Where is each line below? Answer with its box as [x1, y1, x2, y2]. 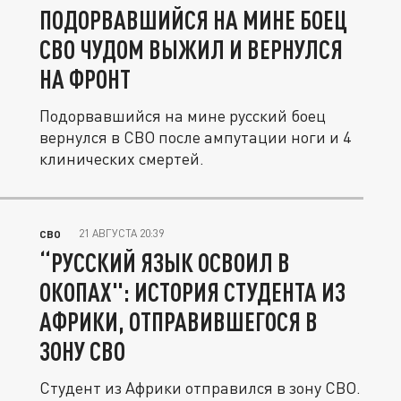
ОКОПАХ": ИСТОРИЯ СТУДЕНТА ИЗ [39, 277, 346, 308]
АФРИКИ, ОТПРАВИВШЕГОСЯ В [39, 306, 318, 337]
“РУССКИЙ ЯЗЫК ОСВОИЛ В [39, 247, 290, 278]
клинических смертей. [39, 149, 204, 169]
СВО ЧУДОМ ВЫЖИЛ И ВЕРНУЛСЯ [39, 34, 343, 65]
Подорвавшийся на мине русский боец [39, 106, 326, 126]
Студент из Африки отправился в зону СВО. [39, 378, 361, 398]
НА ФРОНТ [39, 64, 131, 95]
